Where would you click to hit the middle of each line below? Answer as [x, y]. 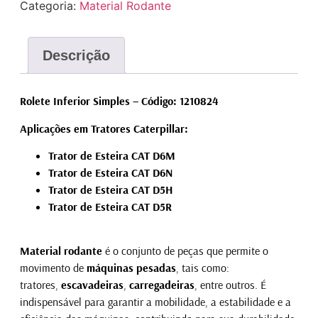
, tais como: [202, 268]
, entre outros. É [230, 285]
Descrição [76, 56]
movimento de [53, 268]
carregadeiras [161, 285]
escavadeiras [92, 285]
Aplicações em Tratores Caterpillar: [104, 128]
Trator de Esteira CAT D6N [110, 172]
